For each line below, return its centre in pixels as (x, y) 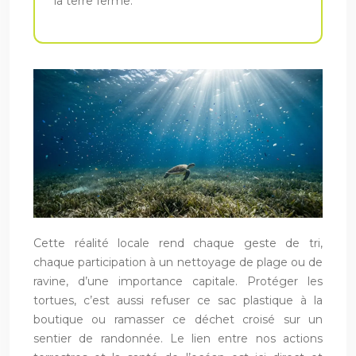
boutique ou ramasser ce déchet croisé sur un (178, 320)
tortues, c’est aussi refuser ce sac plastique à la (178, 301)
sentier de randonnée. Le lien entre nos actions (178, 339)
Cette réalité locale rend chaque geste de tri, (178, 244)
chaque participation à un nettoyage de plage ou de (178, 263)
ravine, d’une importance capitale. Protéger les (178, 282)
